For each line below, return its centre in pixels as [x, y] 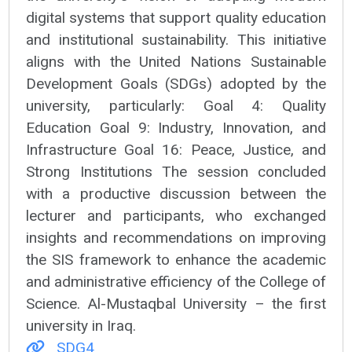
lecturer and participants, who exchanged [176, 215]
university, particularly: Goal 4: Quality [176, 105]
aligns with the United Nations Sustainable [176, 61]
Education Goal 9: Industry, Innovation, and [176, 127]
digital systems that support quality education [176, 17]
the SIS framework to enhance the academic [176, 259]
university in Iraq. [81, 325]
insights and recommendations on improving [176, 237]
